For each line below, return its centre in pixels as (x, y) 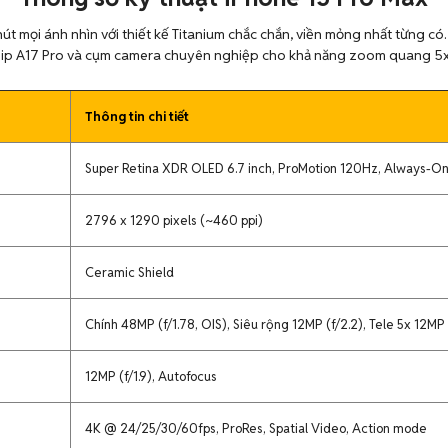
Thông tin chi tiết (137, 116)
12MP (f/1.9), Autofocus (151, 376)
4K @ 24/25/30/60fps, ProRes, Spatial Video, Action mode (256, 428)
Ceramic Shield (129, 272)
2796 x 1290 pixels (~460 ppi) (174, 220)
